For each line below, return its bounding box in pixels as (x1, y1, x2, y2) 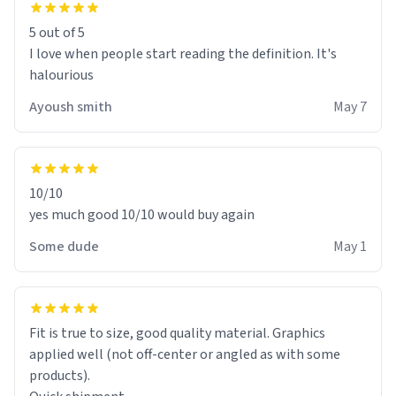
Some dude (29, 236, 99, 256)
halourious (29, 65, 94, 85)
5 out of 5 (29, 22, 85, 42)
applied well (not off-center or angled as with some (29, 344, 340, 364)
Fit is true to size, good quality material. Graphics (29, 323, 325, 343)
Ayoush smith (29, 96, 112, 117)
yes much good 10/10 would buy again (29, 204, 255, 225)
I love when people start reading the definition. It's (29, 43, 337, 64)
